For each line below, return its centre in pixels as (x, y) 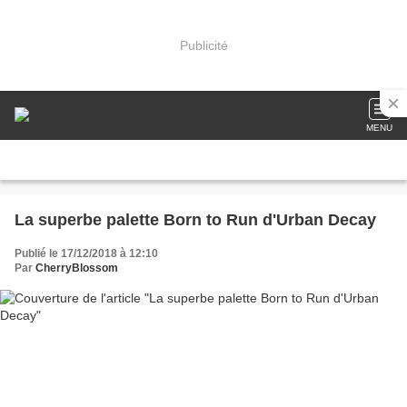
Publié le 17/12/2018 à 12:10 (86, 253)
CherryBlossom (77, 268)
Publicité (203, 45)
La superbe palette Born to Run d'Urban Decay (195, 220)
